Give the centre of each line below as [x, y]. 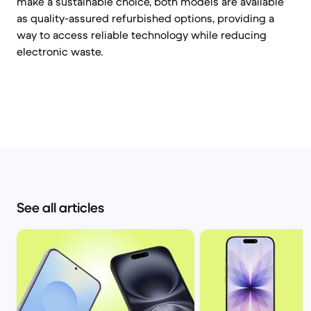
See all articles [60, 208]
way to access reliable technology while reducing [142, 35]
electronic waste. [60, 51]
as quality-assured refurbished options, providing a [145, 18]
